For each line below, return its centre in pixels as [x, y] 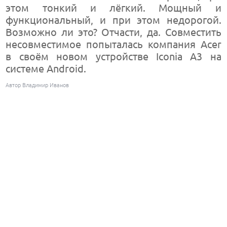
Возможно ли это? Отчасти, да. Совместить [113, 32]
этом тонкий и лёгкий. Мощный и [113, 8]
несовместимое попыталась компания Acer [113, 44]
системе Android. [46, 69]
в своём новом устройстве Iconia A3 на [113, 56]
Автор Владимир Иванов [37, 85]
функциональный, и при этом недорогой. [113, 20]
